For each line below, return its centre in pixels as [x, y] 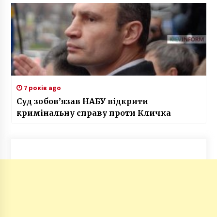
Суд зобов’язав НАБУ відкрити [82, 101]
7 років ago [41, 87]
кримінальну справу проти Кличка [93, 113]
